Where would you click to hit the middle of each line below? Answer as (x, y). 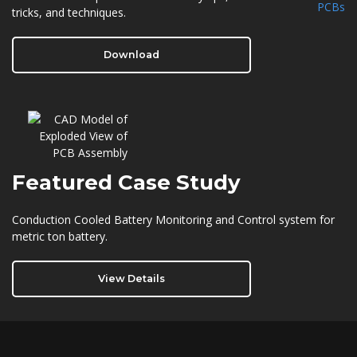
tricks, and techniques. (69, 12)
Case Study (179, 182)
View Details (131, 279)
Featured (65, 182)
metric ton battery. (60, 236)
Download (131, 55)
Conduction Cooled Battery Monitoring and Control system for (173, 220)
